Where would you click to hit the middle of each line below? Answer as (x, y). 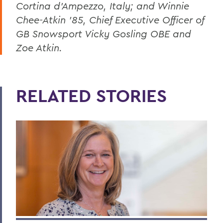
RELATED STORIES (91, 95)
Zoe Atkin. (41, 47)
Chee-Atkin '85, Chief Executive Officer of (110, 19)
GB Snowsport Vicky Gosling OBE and (104, 33)
